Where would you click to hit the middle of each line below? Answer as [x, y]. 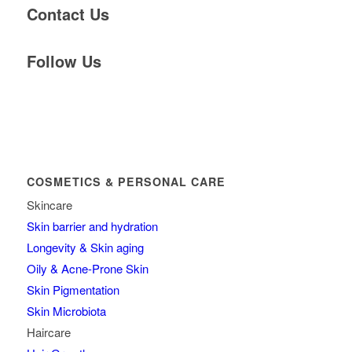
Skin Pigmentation [73, 290]
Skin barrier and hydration [92, 226]
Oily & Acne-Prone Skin [87, 269]
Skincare [49, 205]
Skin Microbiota [66, 311]
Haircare [48, 332]
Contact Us [68, 14]
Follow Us [64, 61]
